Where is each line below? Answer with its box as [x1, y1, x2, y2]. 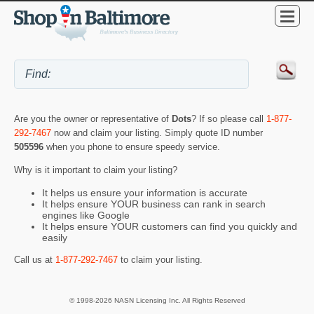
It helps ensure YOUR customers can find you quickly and [42, 220, 297, 232]
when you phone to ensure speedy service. [46, 141, 220, 152]
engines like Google [42, 209, 130, 221]
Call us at [14, 254, 55, 266]
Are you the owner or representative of [14, 113, 172, 124]
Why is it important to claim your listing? [14, 164, 177, 175]
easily [42, 231, 67, 243]
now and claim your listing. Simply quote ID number [51, 127, 263, 138]
